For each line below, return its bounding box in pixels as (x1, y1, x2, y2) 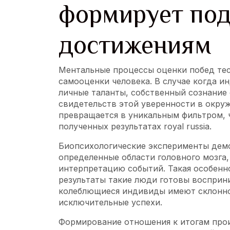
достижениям (59, 30, 212, 59)
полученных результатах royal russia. (59, 121, 212, 131)
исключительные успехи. (59, 197, 162, 207)
